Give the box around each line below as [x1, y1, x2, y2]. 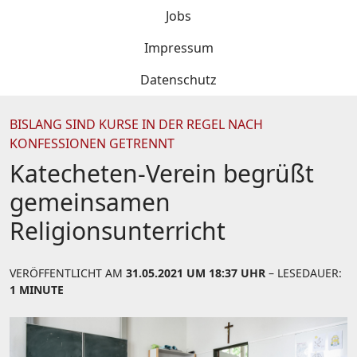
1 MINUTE [10, 282, 64, 297]
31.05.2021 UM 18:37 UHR [126, 265, 265, 280]
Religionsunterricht [10, 214, 226, 247]
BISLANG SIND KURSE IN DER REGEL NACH [10, 116, 263, 133]
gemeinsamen [10, 186, 171, 218]
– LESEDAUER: [265, 265, 342, 280]
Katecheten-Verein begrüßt [10, 157, 314, 190]
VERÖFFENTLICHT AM [10, 265, 126, 280]
